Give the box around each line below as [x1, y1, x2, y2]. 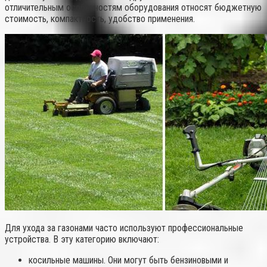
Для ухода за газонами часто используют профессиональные [5, 222, 243, 234]
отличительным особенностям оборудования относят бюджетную [5, 2, 262, 14]
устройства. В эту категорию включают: [5, 234, 159, 246]
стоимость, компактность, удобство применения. [5, 13, 195, 25]
